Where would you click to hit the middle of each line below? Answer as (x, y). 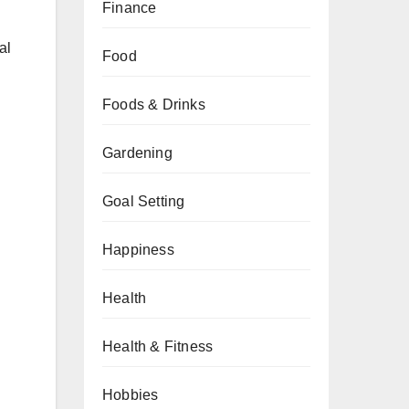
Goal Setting (144, 201)
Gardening (137, 153)
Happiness (138, 250)
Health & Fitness (158, 346)
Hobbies (131, 395)
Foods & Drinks (154, 105)
